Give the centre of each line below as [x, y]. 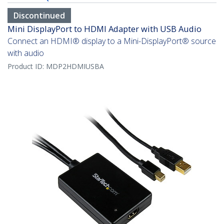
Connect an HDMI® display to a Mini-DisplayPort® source [112, 41]
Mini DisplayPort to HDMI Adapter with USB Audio [104, 29]
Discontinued [39, 16]
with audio [26, 53]
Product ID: [27, 66]
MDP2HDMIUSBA [75, 66]
